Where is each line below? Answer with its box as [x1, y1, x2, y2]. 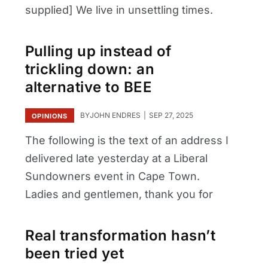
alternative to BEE [25, 78, 153, 96]
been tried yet [25, 245, 124, 263]
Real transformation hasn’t [25, 227, 215, 245]
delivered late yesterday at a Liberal [25, 151, 208, 165]
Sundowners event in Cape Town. [25, 169, 200, 182]
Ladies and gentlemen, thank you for [25, 187, 213, 200]
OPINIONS [31, 111, 68, 120]
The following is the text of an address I [25, 133, 229, 147]
